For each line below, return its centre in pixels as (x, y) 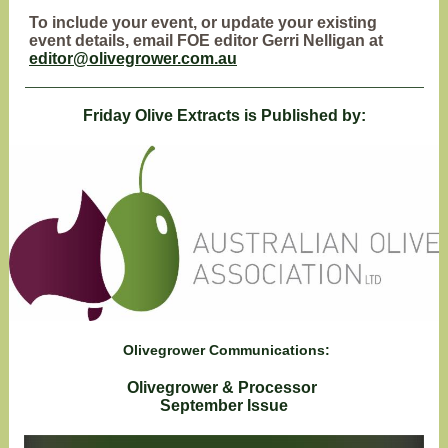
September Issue (224, 405)
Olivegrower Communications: (224, 350)
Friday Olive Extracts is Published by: (224, 115)
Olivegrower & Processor (224, 387)
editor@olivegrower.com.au (133, 58)
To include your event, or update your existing (203, 22)
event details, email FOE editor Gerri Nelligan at (208, 40)
